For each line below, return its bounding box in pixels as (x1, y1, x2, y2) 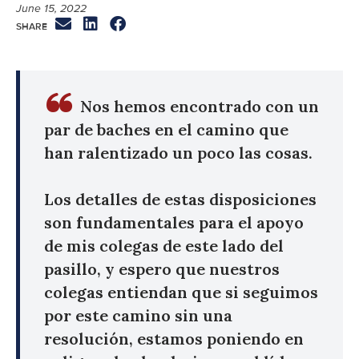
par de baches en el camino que (44, 119, 288, 139)
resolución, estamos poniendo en (44, 328, 304, 349)
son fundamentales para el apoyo (44, 212, 304, 232)
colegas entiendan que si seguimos (44, 281, 318, 302)
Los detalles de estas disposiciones (44, 188, 317, 209)
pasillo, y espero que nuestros (44, 258, 280, 279)
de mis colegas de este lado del (44, 235, 284, 256)
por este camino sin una (44, 305, 232, 325)
